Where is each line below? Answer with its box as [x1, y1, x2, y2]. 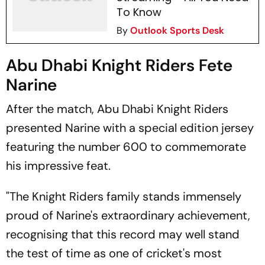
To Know [116, 5, 161, 20]
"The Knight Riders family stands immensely [6, 189, 241, 204]
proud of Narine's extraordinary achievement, [6, 208, 250, 223]
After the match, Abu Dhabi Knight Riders [6, 101, 228, 117]
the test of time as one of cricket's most [6, 245, 222, 261]
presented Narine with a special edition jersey [6, 120, 254, 135]
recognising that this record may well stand [6, 227, 240, 242]
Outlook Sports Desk [130, 24, 224, 37]
